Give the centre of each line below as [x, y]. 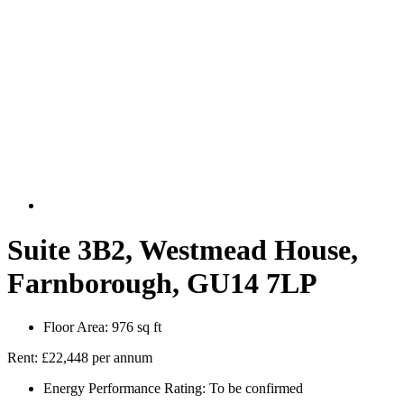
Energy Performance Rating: [124, 389]
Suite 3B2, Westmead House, [183, 249]
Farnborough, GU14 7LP [162, 283]
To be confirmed [254, 389]
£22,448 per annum [97, 358]
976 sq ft [135, 327]
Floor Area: [76, 327]
